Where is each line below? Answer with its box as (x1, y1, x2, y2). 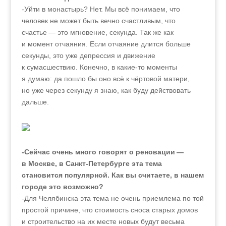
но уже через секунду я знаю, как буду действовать (21, 86, 191, 94)
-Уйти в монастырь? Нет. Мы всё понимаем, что (21, 5, 180, 13)
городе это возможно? (21, 183, 103, 191)
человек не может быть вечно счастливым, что (21, 17, 176, 25)
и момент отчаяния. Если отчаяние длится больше (21, 40, 191, 48)
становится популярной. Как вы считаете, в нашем (21, 171, 204, 179)
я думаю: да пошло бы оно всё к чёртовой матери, (21, 75, 190, 83)
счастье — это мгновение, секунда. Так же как (21, 28, 174, 36)
